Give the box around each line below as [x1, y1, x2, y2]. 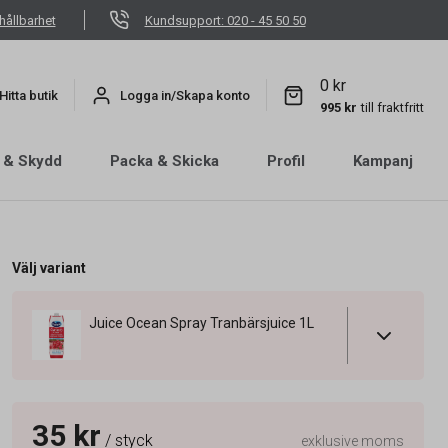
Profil [267, 152, 305, 170]
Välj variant [11, 260, 86, 276]
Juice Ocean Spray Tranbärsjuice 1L [88, 315, 314, 331]
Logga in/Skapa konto [120, 87, 250, 103]
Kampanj [353, 152, 413, 170]
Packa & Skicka [110, 152, 219, 170]
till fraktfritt [361, 99, 424, 115]
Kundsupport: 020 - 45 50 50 [144, 12, 306, 28]
